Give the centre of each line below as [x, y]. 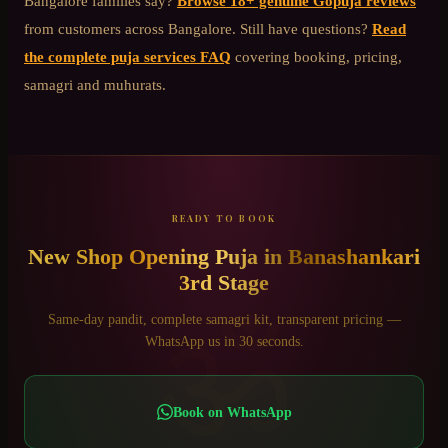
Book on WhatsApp [232, 412]
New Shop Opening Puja [143, 256]
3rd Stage [224, 282]
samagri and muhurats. [95, 85]
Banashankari [354, 256]
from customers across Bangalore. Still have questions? [196, 29]
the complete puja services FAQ [127, 57]
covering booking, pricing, [318, 57]
